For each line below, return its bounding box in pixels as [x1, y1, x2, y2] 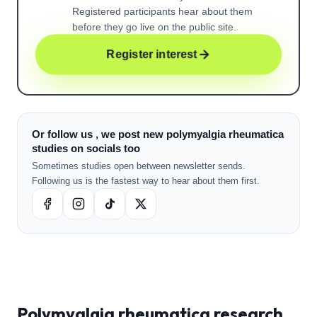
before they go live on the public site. [72, 21, 236, 33]
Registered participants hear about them [72, 6, 253, 17]
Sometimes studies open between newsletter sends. [32, 161, 246, 171]
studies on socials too [32, 142, 140, 154]
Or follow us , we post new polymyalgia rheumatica [32, 128, 284, 140]
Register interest [106, 47, 197, 61]
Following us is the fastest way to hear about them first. [32, 175, 260, 186]
